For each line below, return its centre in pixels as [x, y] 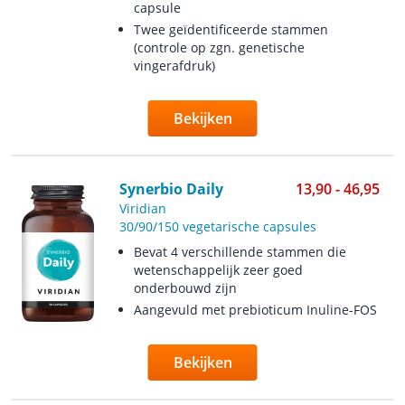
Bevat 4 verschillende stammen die [240, 252]
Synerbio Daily [171, 189]
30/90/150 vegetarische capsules [217, 226]
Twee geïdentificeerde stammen [231, 29]
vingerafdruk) [174, 66]
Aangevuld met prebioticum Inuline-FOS [255, 310]
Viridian [142, 208]
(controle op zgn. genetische [219, 47]
